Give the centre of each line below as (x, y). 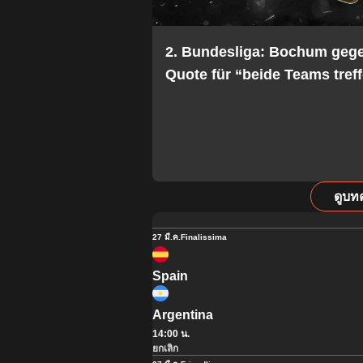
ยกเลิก (166, 348)
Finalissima (204, 237)
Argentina (183, 314)
